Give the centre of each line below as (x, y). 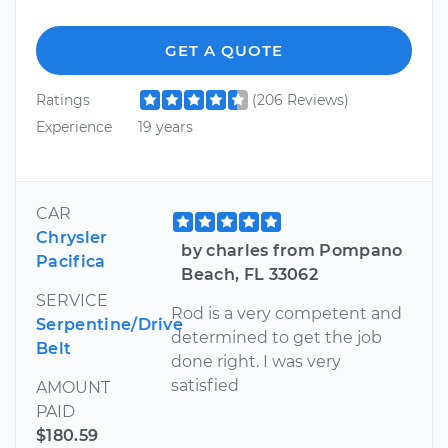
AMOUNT (73, 387)
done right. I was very (256, 361)
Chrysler (72, 237)
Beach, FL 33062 (250, 274)
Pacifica (71, 261)
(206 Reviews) (300, 99)
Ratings (63, 99)
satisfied (205, 385)
